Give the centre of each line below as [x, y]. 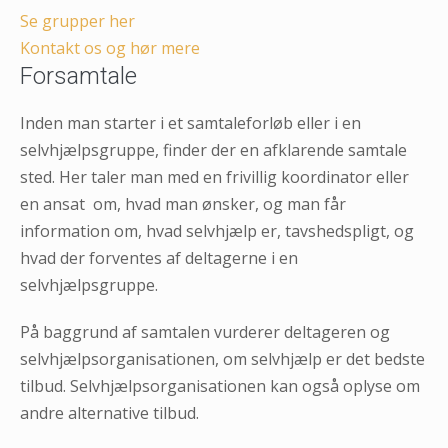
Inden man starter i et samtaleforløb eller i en [190, 122]
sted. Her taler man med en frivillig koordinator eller [214, 176]
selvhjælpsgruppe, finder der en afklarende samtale [213, 149]
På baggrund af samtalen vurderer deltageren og [205, 331]
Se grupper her [77, 20]
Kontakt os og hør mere [110, 47]
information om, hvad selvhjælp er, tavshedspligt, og [217, 230]
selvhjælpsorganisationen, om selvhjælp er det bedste [222, 358]
